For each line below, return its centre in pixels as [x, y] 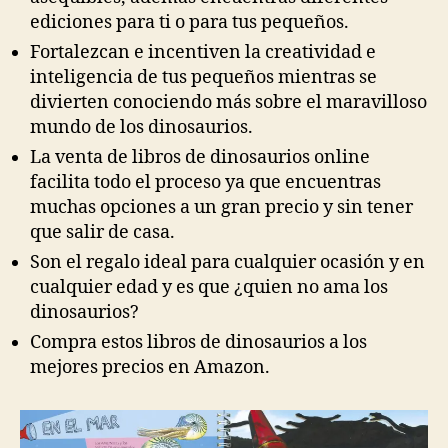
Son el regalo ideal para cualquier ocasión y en [227, 262]
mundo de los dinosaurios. [141, 127]
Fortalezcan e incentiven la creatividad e [203, 52]
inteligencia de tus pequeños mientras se [203, 77]
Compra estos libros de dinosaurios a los [198, 342]
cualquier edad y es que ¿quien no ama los [209, 287]
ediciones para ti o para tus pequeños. [189, 22]
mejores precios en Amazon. [150, 367]
